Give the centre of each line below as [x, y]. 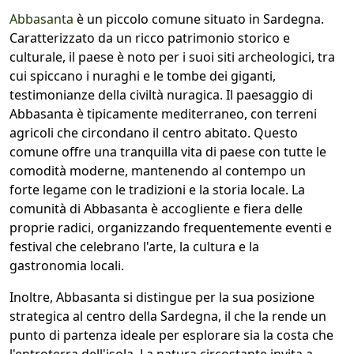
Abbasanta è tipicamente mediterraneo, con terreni [163, 113]
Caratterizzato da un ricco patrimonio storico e [150, 38]
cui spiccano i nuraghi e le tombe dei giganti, [143, 75]
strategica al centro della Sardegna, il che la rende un [168, 316]
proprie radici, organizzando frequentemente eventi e [171, 227]
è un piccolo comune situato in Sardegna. [199, 19]
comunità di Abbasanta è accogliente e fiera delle [156, 208]
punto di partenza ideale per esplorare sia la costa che [171, 335]
